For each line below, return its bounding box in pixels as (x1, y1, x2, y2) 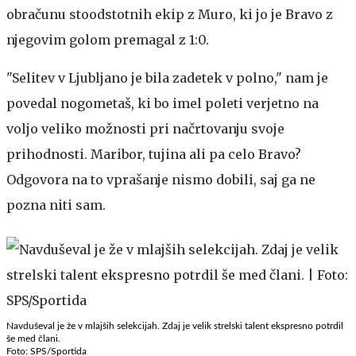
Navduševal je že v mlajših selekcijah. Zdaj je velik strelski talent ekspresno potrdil (6, 320, 343, 331)
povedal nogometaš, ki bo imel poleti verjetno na (6, 95, 319, 111)
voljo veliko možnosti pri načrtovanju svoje (6, 120, 284, 137)
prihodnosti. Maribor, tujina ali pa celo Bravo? (6, 145, 301, 162)
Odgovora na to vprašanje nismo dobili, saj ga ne (6, 171, 315, 188)
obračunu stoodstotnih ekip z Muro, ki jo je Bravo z (6, 6, 333, 22)
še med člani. (6, 333, 60, 343)
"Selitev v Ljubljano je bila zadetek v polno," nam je (6, 69, 328, 86)
